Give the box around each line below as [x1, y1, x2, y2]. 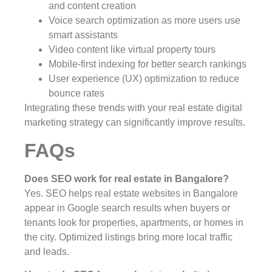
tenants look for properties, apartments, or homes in [24, 217, 243, 228]
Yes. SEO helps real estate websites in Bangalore [24, 188, 238, 199]
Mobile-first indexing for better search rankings [49, 59, 246, 70]
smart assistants [49, 30, 118, 41]
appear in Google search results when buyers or [24, 202, 230, 213]
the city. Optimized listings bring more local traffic [24, 231, 233, 242]
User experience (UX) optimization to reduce [49, 73, 239, 84]
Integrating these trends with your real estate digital [24, 103, 242, 114]
